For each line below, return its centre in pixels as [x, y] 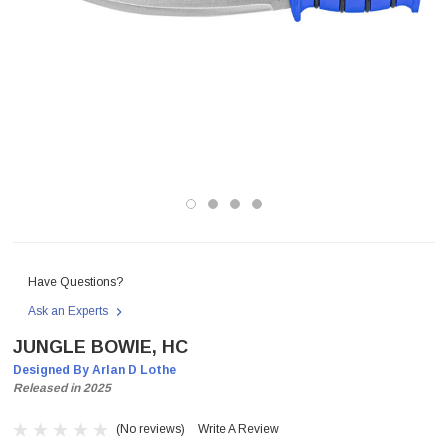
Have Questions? [75, 282]
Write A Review [238, 429]
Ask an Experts [69, 311]
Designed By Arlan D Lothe [94, 370]
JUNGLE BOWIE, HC [100, 347]
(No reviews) [150, 428]
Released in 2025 [62, 388]
